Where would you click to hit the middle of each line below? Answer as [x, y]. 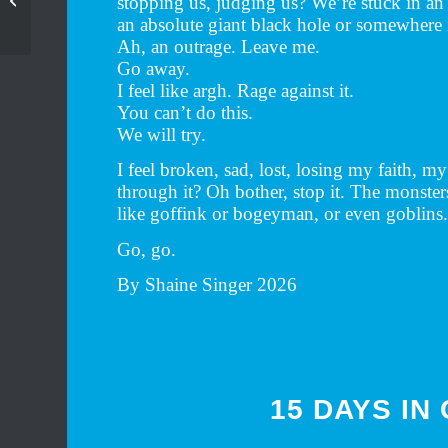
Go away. [154, 68]
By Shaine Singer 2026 [207, 285]
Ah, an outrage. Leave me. [219, 46]
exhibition [62, 20]
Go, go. [147, 249]
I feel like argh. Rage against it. [236, 90]
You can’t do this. [185, 112]
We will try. [162, 134]
